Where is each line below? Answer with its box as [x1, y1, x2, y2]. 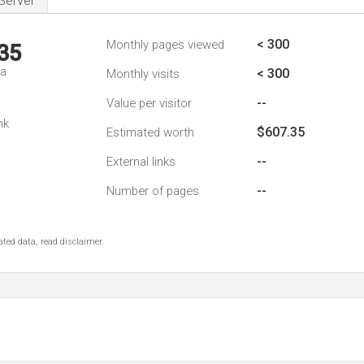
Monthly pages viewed [106, 37, 224, 52]
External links [106, 154, 175, 169]
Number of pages [106, 184, 199, 198]
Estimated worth [106, 125, 194, 140]
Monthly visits [106, 67, 180, 81]
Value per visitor [106, 96, 192, 110]
